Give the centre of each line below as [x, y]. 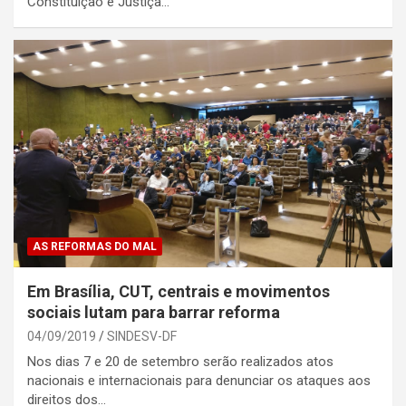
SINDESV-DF [142, 336]
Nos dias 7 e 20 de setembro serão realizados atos [180, 361]
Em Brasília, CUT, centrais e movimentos [179, 291]
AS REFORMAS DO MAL [95, 246]
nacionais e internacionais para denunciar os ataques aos [199, 380]
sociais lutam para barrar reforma [154, 312]
